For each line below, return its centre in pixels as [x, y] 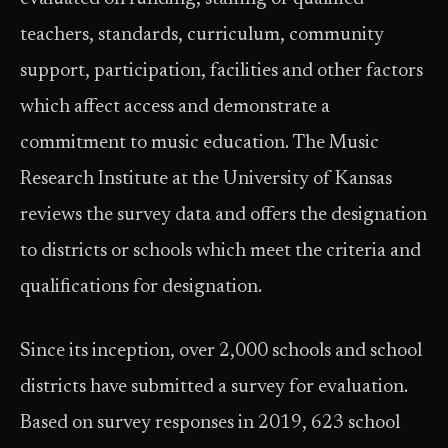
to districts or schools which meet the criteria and [220, 251]
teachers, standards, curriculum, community [202, 35]
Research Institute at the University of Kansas [206, 179]
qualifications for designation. [141, 287]
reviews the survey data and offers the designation [223, 215]
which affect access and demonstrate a [175, 107]
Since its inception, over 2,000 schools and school [221, 351]
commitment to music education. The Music [199, 143]
